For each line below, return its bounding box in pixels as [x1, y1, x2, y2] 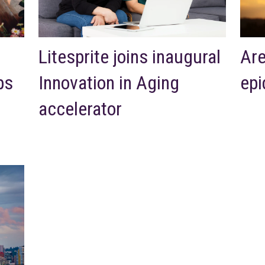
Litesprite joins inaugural [38, 45, 221, 68]
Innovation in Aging [38, 71, 179, 94]
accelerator [38, 97, 122, 120]
